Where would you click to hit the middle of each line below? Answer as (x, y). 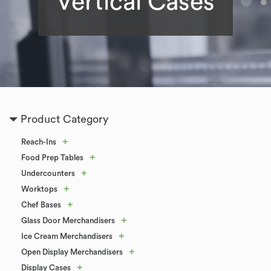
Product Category (64, 119)
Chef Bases (41, 205)
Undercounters (48, 173)
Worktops (39, 189)
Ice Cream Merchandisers (67, 236)
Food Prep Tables (52, 158)
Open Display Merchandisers (72, 252)
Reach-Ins (39, 142)
